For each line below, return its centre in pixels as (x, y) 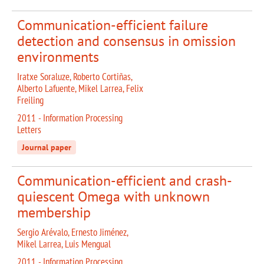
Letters (29, 130)
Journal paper (47, 148)
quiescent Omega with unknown (113, 197)
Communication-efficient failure (113, 25)
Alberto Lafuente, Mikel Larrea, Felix (80, 89)
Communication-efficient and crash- (125, 181)
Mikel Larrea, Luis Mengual (64, 244)
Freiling (30, 100)
